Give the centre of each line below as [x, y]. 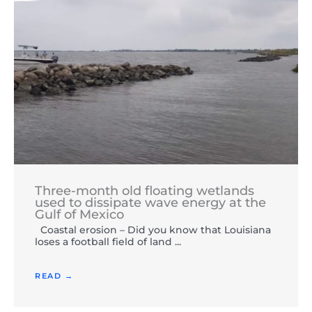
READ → [54, 276]
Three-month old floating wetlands [145, 191]
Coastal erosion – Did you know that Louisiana [153, 230]
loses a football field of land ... [108, 242]
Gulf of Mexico [79, 215]
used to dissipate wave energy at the [150, 203]
